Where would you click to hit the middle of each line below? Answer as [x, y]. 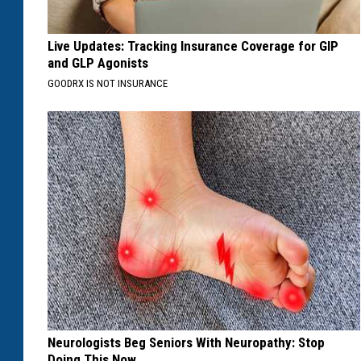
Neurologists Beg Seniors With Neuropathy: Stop [186, 343]
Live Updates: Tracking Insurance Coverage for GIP [193, 46]
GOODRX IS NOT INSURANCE [108, 84]
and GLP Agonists [98, 63]
